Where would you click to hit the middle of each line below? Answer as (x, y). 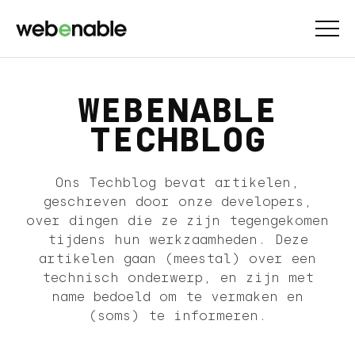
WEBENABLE (177, 111)
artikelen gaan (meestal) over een (177, 259)
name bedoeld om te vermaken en (177, 297)
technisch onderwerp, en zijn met (177, 278)
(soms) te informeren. (177, 316)
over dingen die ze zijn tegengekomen (177, 221)
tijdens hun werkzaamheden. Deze (177, 240)
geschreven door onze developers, (177, 202)
